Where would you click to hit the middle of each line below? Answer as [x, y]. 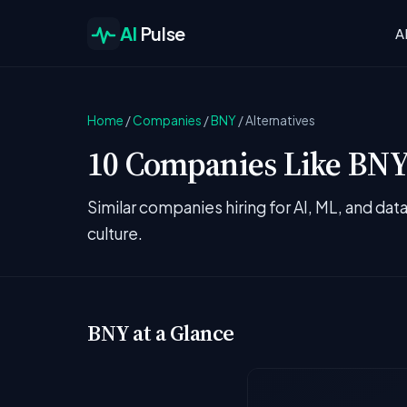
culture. [115, 233]
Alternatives [280, 120]
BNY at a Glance [161, 333]
